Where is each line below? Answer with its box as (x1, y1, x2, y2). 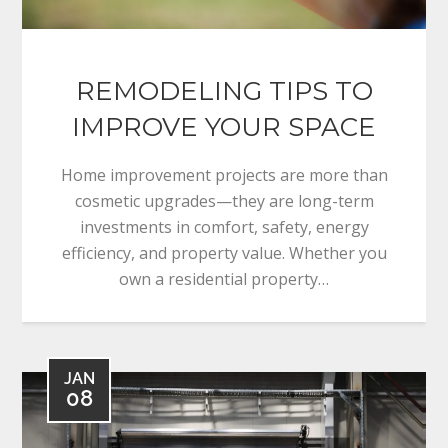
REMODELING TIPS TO (75, 74, 373, 107)
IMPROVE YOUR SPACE (72, 110, 376, 143)
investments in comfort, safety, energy (79, 215, 369, 238)
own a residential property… (119, 267, 329, 290)
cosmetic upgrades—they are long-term (74, 189, 374, 212)
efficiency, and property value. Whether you (61, 241, 387, 264)
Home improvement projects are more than (60, 163, 388, 186)
